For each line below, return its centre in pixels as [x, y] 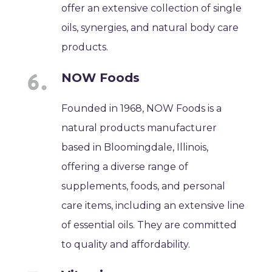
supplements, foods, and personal [144, 186]
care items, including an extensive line [153, 205]
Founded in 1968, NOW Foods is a [142, 108]
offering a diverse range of [125, 166]
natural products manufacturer [139, 127]
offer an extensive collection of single [152, 8]
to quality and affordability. [126, 244]
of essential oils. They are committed [149, 225]
